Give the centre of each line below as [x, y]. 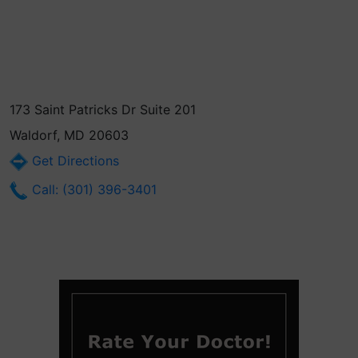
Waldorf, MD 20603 [69, 135]
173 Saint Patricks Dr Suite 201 [103, 109]
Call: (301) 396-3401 [92, 189]
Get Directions [74, 161]
